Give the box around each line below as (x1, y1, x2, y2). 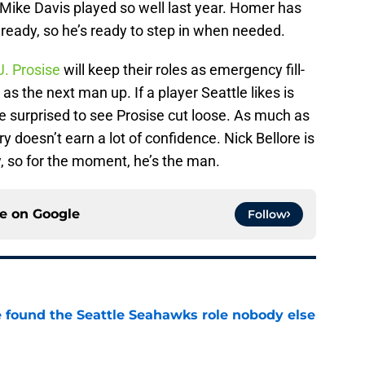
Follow (248, 206, 287, 222)
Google (33, 205, 80, 222)
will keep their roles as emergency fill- (60, 60, 305, 78)
